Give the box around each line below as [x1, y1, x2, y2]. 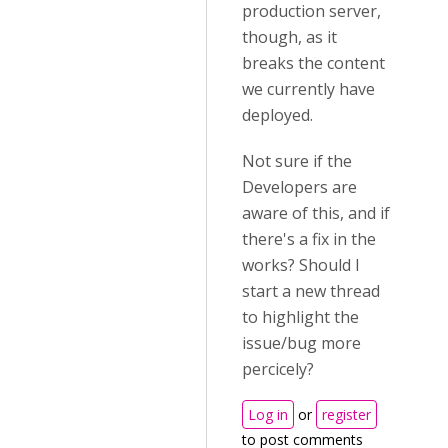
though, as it [242, 26, 337, 48]
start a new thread [242, 280, 380, 302]
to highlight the [242, 306, 359, 328]
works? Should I [242, 254, 360, 276]
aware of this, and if [242, 202, 390, 224]
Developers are [242, 176, 357, 198]
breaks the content [242, 52, 385, 74]
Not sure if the [242, 150, 352, 172]
